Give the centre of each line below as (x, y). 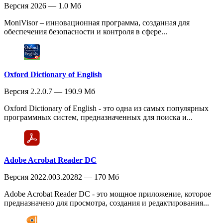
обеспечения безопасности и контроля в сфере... (86, 31)
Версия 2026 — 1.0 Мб (43, 5)
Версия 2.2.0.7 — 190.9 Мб (50, 91)
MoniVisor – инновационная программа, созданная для (97, 22)
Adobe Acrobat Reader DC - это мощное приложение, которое (108, 194)
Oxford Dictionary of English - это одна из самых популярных (106, 108)
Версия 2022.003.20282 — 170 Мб (61, 177)
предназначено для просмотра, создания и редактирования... (107, 203)
